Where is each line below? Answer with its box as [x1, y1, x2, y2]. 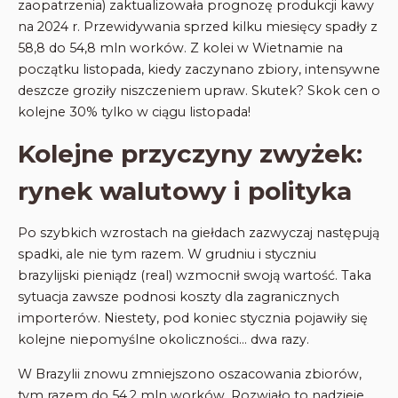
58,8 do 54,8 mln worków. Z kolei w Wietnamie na [18, 39, 343, 56]
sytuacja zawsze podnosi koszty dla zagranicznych [18, 289, 339, 306]
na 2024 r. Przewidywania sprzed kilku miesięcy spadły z [18, 18, 378, 35]
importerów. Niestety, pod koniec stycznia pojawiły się [18, 310, 368, 327]
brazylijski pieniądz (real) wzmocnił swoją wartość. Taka [18, 267, 371, 284]
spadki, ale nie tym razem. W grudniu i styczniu [18, 246, 316, 263]
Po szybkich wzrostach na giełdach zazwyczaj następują [18, 225, 379, 242]
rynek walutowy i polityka [18, 176, 352, 207]
